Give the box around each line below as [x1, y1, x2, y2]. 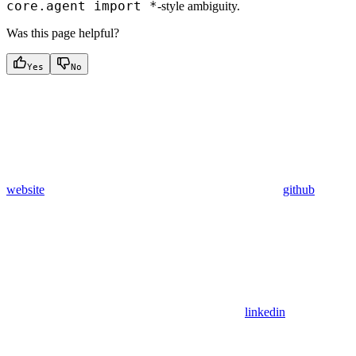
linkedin [245, 304, 285, 319]
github [283, 182, 315, 196]
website [6, 182, 44, 196]
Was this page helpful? [6, 25, 119, 40]
